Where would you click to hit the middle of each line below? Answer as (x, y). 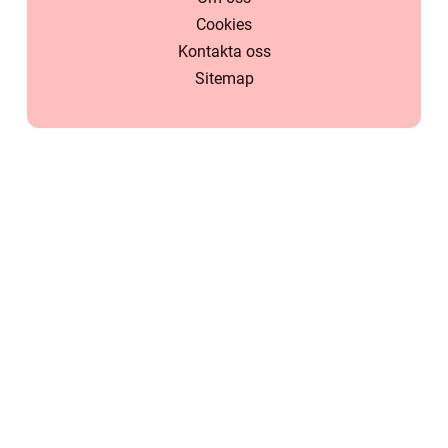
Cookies (224, 24)
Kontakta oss (224, 51)
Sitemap (224, 78)
